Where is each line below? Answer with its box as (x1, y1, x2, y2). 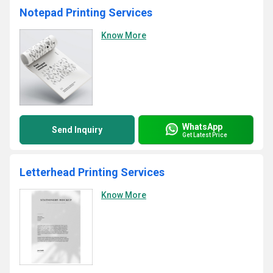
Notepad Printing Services (19, 6, 152, 19)
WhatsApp (182, 121, 222, 132)
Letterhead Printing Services (19, 166, 165, 179)
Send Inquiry (52, 125, 102, 135)
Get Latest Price (182, 131, 227, 138)
